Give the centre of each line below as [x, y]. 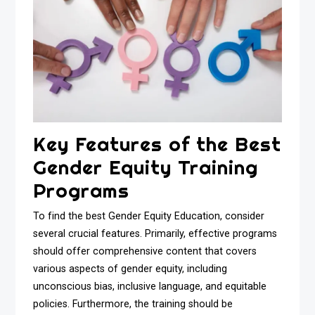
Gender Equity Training [146, 167]
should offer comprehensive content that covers [145, 252]
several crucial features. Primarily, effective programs [155, 234]
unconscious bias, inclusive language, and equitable [150, 287]
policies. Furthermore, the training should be [133, 304]
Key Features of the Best [157, 144]
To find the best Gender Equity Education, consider [149, 217]
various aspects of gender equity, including [130, 269]
